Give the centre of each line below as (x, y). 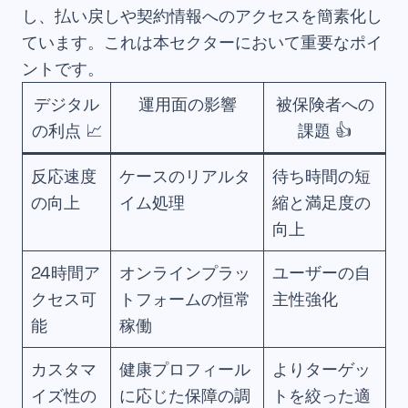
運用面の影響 (187, 105)
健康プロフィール (185, 370)
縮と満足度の (322, 203)
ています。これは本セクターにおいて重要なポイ (202, 43)
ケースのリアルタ (185, 177)
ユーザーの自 (322, 273)
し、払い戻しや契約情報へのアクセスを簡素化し (202, 16)
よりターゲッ (322, 370)
